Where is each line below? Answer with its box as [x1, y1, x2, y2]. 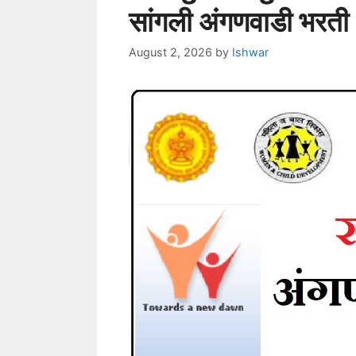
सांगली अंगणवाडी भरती [129, 5, 349, 38]
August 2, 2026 [129, 45, 212, 60]
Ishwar [232, 45, 269, 60]
